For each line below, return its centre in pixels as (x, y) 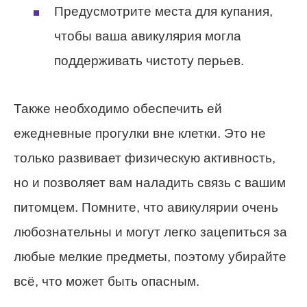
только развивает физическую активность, (145, 158)
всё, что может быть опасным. (107, 281)
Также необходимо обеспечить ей (118, 108)
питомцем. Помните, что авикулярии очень (146, 207)
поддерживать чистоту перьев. (149, 60)
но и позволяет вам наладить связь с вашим (150, 182)
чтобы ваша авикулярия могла (148, 36)
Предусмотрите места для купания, (163, 11)
